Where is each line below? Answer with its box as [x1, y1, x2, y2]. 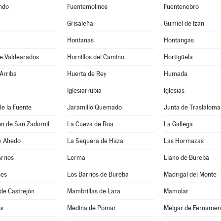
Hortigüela [163, 53, 193, 61]
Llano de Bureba [163, 154, 209, 161]
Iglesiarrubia [67, 87, 102, 94]
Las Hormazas [163, 137, 204, 145]
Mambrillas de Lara [67, 187, 120, 195]
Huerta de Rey [67, 70, 107, 77]
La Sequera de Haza [67, 137, 123, 145]
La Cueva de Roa [67, 120, 113, 128]
